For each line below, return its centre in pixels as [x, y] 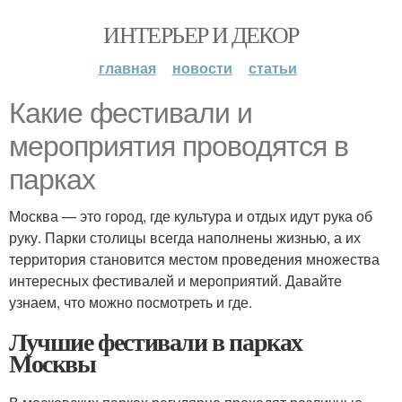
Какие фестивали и [131, 113]
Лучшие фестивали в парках [156, 341]
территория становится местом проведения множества [194, 259]
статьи [272, 68]
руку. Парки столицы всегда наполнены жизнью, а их [185, 237]
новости [202, 68]
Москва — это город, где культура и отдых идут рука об [191, 216]
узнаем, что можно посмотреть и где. [131, 302]
